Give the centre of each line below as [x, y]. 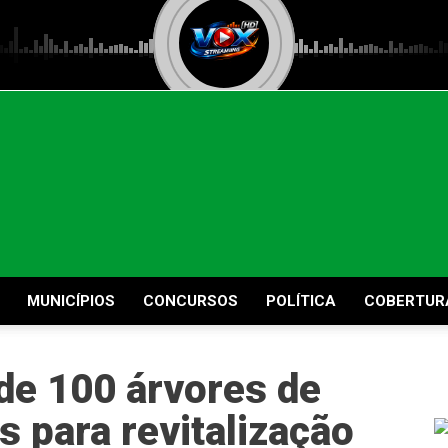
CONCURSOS [190, 301]
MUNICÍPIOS [71, 301]
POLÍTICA [301, 301]
